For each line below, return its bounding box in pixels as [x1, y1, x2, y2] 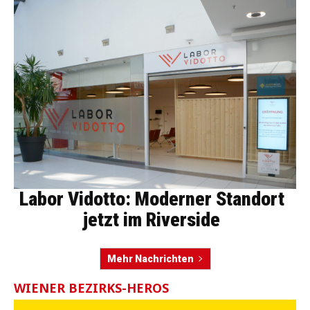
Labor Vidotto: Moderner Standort [19, 187, 284, 210]
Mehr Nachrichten [107, 253, 194, 264]
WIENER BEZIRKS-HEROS [14, 279, 169, 296]
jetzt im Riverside [83, 208, 220, 231]
